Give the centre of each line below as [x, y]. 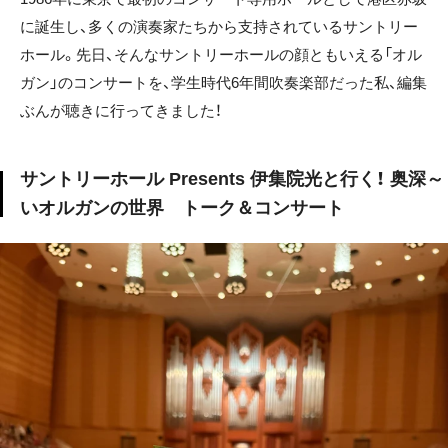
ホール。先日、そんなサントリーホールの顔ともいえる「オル [221, 55]
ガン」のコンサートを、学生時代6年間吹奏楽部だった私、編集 [223, 83]
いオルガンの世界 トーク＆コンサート [182, 208]
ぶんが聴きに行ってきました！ [121, 111]
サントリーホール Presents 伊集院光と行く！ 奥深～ [232, 179]
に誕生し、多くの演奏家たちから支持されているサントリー [219, 27]
